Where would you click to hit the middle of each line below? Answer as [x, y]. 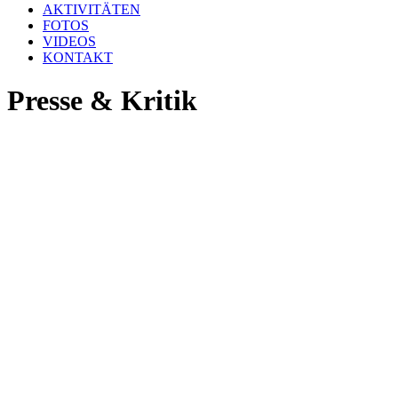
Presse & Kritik [102, 101]
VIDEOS [69, 41]
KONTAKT [78, 57]
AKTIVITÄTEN [92, 9]
